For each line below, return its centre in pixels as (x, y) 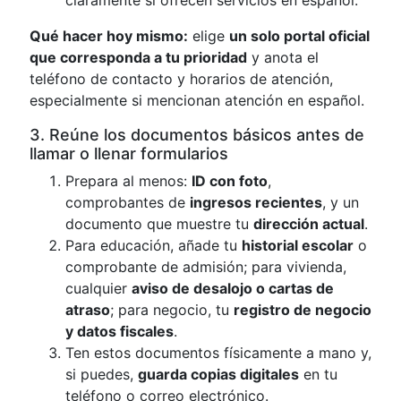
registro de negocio (303, 310)
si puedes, (102, 374)
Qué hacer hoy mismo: (109, 36)
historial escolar (298, 245)
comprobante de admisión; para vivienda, (206, 267)
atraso (88, 310)
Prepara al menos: (128, 181)
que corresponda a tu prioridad (138, 57)
